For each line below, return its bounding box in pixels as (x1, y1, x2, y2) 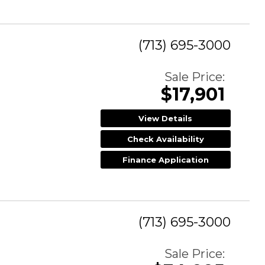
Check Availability (127, 134, 204, 144)
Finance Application (122, 154, 209, 164)
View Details (138, 113, 193, 123)
